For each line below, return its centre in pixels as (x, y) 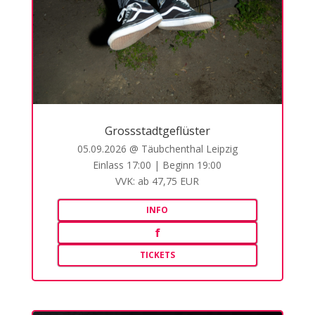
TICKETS (157, 255)
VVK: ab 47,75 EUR (157, 181)
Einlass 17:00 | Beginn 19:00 (157, 165)
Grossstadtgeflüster (157, 130)
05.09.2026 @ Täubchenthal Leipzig (157, 148)
